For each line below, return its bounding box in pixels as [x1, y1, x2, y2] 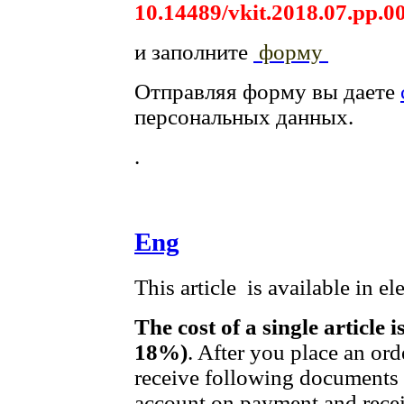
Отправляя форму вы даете [134, 79, 400, 105]
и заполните [134, 40, 253, 65]
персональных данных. [134, 105, 353, 130]
